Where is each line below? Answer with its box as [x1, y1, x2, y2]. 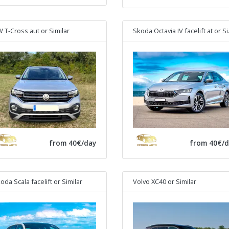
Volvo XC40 [133, 177, 166, 187]
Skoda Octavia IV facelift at [133, 26, 213, 35]
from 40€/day [49, 138, 96, 148]
